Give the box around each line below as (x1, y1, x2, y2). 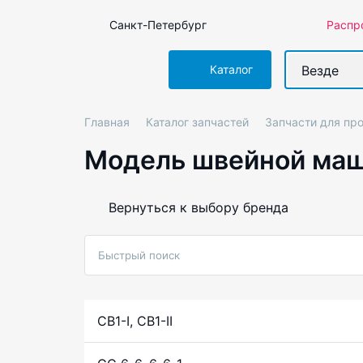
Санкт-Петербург (109, 17, 207, 32)
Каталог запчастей (146, 115, 249, 130)
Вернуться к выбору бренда (109, 199, 288, 216)
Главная (84, 115, 130, 130)
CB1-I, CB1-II (97, 313, 173, 330)
